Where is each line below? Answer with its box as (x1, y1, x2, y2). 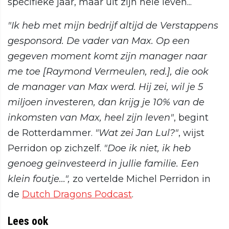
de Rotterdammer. (8, 127, 95, 139)
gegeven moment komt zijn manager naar (8, 51, 207, 62)
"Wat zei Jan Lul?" (95, 127, 178, 139)
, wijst (178, 127, 204, 139)
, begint (174, 112, 209, 124)
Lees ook (8, 215, 48, 228)
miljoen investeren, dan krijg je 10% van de (8, 97, 204, 108)
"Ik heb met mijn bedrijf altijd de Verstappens (8, 20, 218, 32)
